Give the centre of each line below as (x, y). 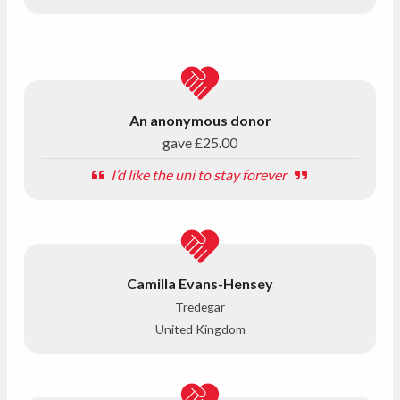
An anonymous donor (200, 120)
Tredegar (200, 306)
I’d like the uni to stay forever (200, 174)
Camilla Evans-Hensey (200, 283)
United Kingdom (200, 329)
